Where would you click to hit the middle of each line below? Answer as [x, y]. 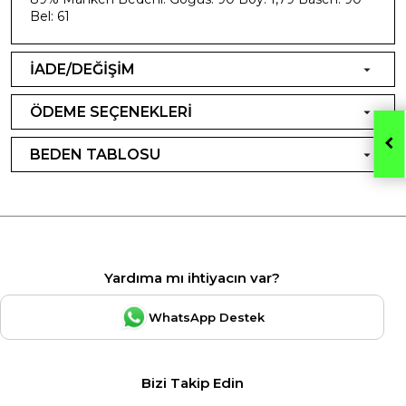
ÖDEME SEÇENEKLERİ [111, 111]
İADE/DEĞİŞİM [82, 69]
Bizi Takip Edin [192, 382]
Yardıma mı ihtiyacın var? [192, 277]
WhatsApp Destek [207, 317]
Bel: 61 [50, 16]
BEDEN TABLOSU [95, 154]
